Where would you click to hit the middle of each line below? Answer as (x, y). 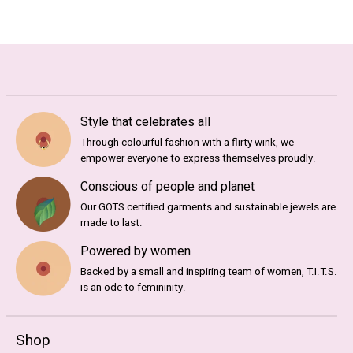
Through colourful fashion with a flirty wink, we (187, 142)
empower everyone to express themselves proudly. (198, 158)
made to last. (111, 223)
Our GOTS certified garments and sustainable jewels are (208, 207)
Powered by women (136, 251)
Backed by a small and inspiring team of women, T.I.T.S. (209, 271)
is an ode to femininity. (133, 287)
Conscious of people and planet (167, 186)
